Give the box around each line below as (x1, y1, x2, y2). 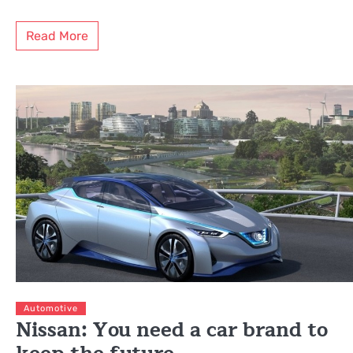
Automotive (24, 303, 78, 314)
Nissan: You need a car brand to (16, 314, 328, 347)
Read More (26, 28, 88, 44)
